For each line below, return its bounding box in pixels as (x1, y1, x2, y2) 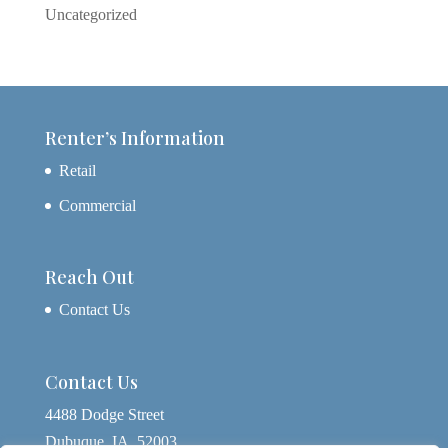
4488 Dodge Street (44, 405, 164, 423)
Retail (58, 162, 96, 180)
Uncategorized (44, 6, 137, 24)
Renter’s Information (44, 126, 225, 151)
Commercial (58, 197, 136, 215)
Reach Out (44, 265, 134, 290)
